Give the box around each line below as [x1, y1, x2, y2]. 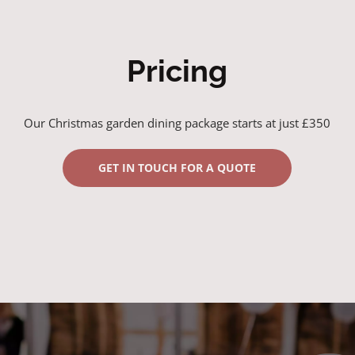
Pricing [127, 53, 228, 90]
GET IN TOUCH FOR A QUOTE [98, 160, 257, 176]
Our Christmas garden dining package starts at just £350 [24, 115, 331, 132]
